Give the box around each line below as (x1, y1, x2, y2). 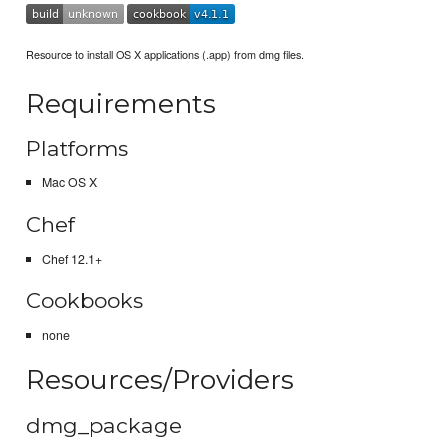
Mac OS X (41, 173, 97, 192)
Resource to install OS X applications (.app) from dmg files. (26, 46, 305, 63)
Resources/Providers (26, 363, 295, 397)
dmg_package (26, 412, 183, 438)
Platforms (26, 135, 129, 161)
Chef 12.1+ (41, 249, 102, 268)
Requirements (26, 86, 217, 120)
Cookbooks (26, 288, 144, 314)
